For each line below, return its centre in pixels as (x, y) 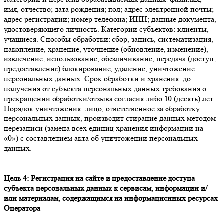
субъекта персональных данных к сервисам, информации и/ (106, 188)
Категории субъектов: (138, 29)
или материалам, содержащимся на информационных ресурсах (111, 198)
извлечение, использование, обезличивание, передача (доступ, (110, 58)
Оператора (22, 208)
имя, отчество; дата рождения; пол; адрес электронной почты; (109, 9)
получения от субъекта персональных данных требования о (105, 88)
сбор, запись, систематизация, (162, 39)
